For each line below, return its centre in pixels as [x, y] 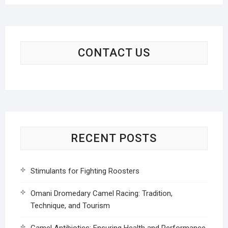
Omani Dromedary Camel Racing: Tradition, [101, 193]
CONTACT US [114, 52]
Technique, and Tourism [70, 205]
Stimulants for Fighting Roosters [85, 171]
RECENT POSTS [114, 138]
